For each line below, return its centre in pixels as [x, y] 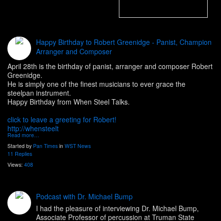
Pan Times [45, 146]
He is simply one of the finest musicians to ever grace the [96, 84]
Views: [16, 165]
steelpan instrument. [39, 93]
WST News [78, 146]
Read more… [23, 135]
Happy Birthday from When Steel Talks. [69, 102]
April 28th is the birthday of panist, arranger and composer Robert [110, 66]
